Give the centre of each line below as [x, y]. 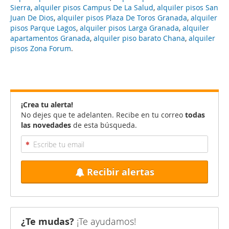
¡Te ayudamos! [105, 221]
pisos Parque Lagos [43, 28]
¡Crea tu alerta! [47, 105]
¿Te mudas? [48, 222]
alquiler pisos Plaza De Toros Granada [122, 18]
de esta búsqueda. [104, 125]
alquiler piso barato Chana [139, 38]
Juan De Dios [32, 18]
